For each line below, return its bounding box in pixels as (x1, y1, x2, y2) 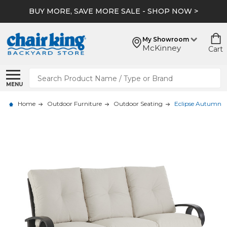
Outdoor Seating (113, 100, 163, 107)
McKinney (142, 43, 181, 53)
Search (29, 69, 57, 79)
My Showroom (142, 35, 189, 43)
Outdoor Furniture (47, 100, 102, 107)
